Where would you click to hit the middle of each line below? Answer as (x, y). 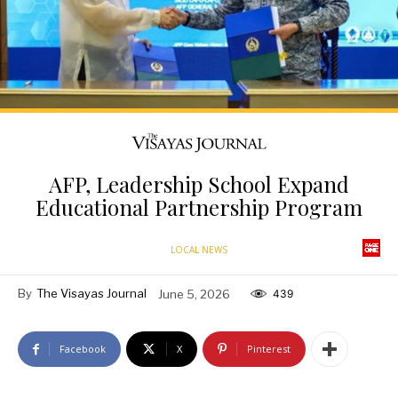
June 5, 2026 (194, 294)
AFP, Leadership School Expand (199, 184)
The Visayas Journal (92, 294)
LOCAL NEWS (199, 250)
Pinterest (269, 349)
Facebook (83, 349)
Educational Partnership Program (199, 207)
